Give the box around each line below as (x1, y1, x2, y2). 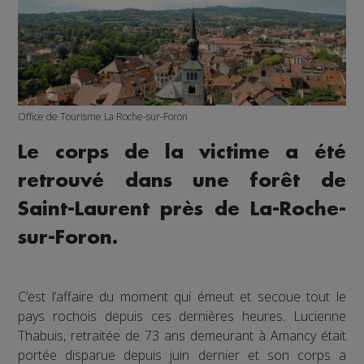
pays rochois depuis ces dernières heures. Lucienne (18, 307, 346, 326)
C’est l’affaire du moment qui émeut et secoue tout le (18, 288, 346, 306)
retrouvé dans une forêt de (18, 171, 346, 191)
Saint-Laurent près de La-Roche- (18, 200, 346, 219)
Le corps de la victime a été (18, 143, 346, 162)
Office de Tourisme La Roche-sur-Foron (18, 110, 188, 124)
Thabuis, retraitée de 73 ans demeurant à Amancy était (18, 327, 346, 345)
